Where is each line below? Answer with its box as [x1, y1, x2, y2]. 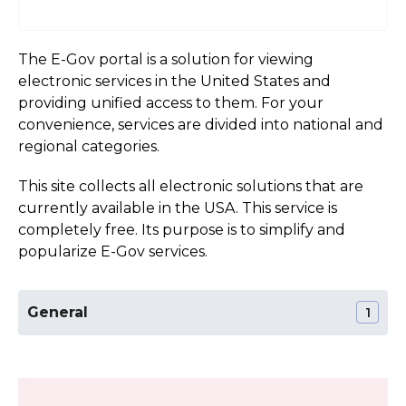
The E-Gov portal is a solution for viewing [18, 50, 314, 68]
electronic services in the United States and [18, 72, 331, 90]
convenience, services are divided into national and [18, 115, 383, 133]
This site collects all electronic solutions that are [18, 177, 363, 195]
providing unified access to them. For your [18, 93, 324, 111]
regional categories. [18, 137, 159, 155]
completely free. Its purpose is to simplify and [18, 220, 345, 238]
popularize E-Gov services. [18, 242, 208, 260]
